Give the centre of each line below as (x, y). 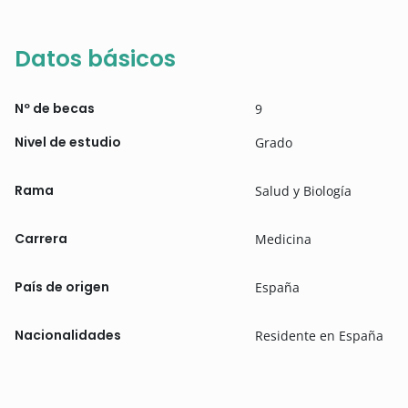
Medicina (284, 239)
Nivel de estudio (68, 142)
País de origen (62, 286)
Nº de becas (55, 108)
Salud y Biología (304, 190)
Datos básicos (95, 58)
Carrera (41, 238)
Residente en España (320, 335)
